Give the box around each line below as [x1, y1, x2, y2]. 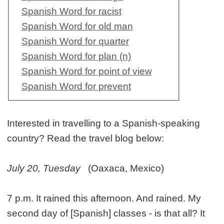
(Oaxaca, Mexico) [83, 162, 164, 173]
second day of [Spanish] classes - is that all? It [7, 207, 205, 218]
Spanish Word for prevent [21, 80, 131, 91]
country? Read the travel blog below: [7, 132, 164, 143]
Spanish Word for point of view [21, 65, 152, 76]
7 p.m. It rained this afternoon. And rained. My [7, 192, 201, 203]
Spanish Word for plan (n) [21, 50, 131, 61]
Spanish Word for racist [21, 5, 121, 16]
